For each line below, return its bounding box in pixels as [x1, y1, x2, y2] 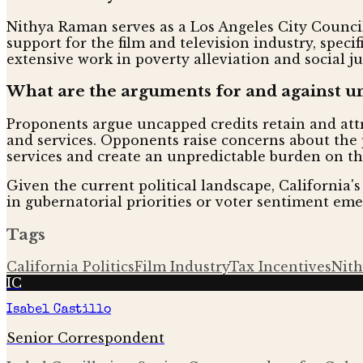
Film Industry [135, 258, 229, 275]
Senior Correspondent [6, 330, 164, 347]
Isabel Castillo [6, 304, 111, 318]
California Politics [6, 258, 135, 275]
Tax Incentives [229, 258, 331, 275]
